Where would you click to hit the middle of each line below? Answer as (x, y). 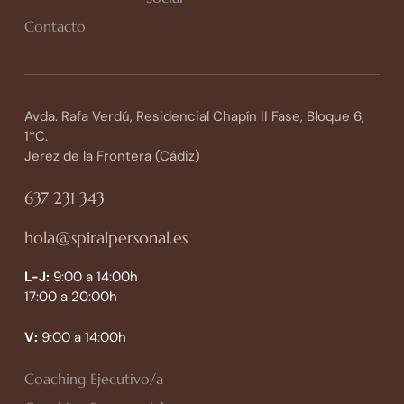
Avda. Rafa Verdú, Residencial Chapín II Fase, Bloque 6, (194, 117)
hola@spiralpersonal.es (106, 237)
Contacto (55, 27)
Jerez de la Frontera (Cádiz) (112, 156)
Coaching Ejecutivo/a (93, 378)
